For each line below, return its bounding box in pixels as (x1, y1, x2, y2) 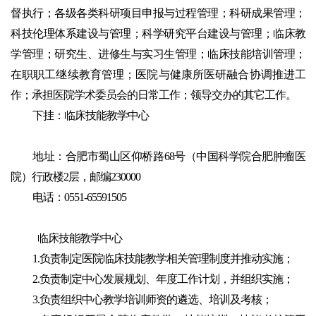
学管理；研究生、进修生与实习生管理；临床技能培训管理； (11, 48, 305, 61)
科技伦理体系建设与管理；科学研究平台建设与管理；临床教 (11, 28, 305, 40)
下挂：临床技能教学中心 (32, 109, 149, 122)
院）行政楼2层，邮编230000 (11, 171, 140, 183)
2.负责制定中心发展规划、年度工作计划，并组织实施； (32, 273, 293, 286)
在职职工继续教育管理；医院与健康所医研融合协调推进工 (11, 68, 305, 81)
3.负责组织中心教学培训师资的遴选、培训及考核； (32, 293, 272, 306)
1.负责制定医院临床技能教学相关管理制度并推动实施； (32, 253, 293, 265)
